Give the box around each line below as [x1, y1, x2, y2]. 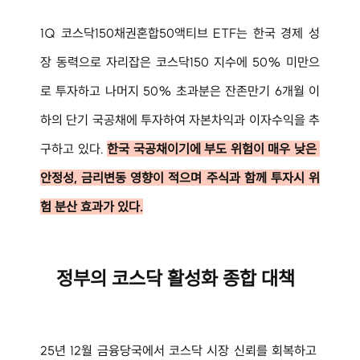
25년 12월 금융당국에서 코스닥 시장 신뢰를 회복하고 [40, 342, 320, 358]
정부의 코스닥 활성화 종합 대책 [56, 265, 295, 290]
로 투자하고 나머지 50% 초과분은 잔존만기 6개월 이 [40, 82, 320, 99]
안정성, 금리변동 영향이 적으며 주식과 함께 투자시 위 [40, 169, 320, 186]
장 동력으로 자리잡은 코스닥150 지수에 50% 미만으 [40, 53, 320, 70]
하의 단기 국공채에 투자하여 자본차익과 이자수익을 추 [40, 111, 320, 128]
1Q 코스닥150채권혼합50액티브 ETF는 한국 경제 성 [40, 24, 320, 41]
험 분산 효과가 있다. [40, 198, 143, 215]
